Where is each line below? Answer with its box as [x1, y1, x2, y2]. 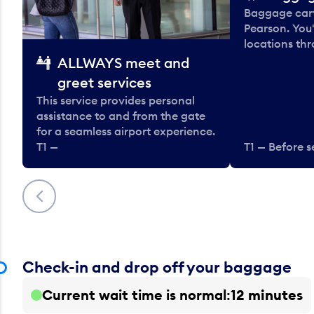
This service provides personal [36, 93, 195, 108]
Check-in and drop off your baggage [22, 257, 292, 278]
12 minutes [231, 286, 303, 304]
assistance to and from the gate [36, 109, 205, 123]
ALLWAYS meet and [57, 54, 189, 72]
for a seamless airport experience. [36, 124, 215, 139]
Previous [23, 181, 80, 199]
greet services [57, 74, 151, 92]
